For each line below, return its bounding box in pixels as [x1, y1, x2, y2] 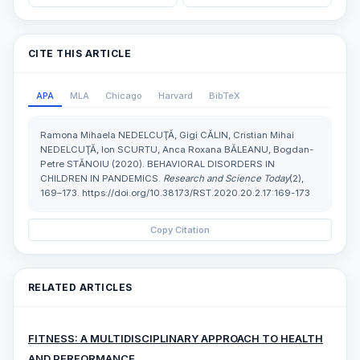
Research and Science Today [163, 172, 289, 184]
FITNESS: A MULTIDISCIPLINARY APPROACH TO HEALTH [28, 331, 323, 345]
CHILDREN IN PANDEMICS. [40, 172, 163, 184]
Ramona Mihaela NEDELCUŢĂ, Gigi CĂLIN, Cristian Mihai [40, 129, 294, 141]
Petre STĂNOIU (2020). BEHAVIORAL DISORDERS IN [40, 157, 275, 170]
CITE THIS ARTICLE [28, 47, 132, 59]
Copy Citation [150, 223, 210, 235]
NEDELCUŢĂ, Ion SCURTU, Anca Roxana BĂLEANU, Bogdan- [40, 143, 313, 155]
